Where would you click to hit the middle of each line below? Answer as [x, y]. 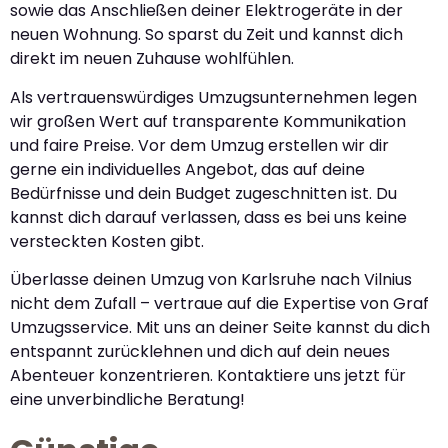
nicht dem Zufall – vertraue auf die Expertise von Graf [219, 304]
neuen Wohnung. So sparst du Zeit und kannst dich [206, 35]
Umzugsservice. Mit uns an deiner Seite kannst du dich [220, 328]
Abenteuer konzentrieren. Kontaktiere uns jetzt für [208, 376]
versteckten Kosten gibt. [107, 241]
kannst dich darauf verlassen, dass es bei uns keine [208, 217]
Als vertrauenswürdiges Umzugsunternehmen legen [213, 97]
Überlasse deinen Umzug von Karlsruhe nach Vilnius [211, 280]
